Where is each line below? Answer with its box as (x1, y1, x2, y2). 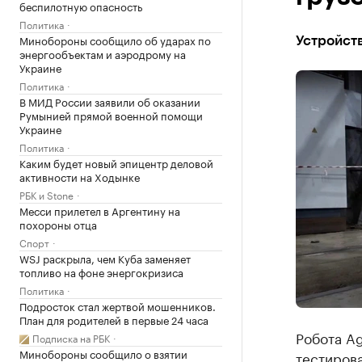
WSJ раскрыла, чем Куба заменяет (19, 250, 191, 266)
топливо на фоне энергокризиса (19, 263, 183, 280)
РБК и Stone (19, 187, 74, 202)
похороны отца (19, 216, 97, 232)
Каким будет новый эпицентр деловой (19, 154, 213, 170)
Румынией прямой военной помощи (19, 107, 203, 123)
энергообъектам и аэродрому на (19, 45, 186, 61)
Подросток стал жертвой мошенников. (19, 297, 216, 314)
